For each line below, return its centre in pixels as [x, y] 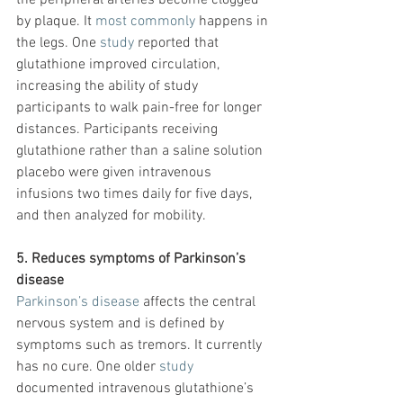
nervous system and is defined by [122, 324]
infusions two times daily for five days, [136, 195]
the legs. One [58, 44]
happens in [233, 22]
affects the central [199, 303]
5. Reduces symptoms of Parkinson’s [133, 260]
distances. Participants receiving [119, 130]
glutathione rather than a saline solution [141, 152]
